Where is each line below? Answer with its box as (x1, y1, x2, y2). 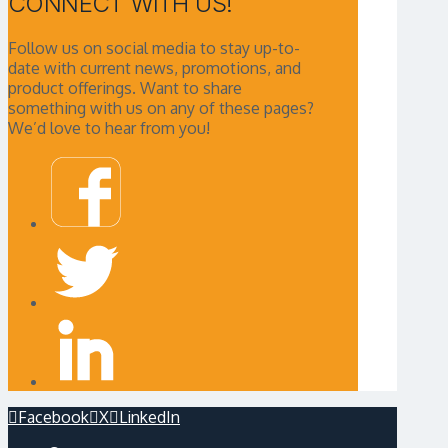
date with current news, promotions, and (8, 57, 301, 78)
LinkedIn (119, 406, 180, 427)
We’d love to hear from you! (8, 117, 210, 138)
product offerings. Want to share (8, 77, 242, 98)
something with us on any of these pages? (8, 97, 314, 118)
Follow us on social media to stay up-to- (8, 37, 300, 58)
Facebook (18, 406, 89, 427)
